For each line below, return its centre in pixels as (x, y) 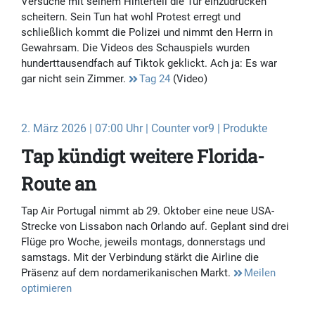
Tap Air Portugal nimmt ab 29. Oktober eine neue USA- (148, 211)
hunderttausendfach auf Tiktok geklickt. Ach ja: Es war (149, 64)
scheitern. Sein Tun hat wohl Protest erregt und (131, 17)
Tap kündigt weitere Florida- (143, 156)
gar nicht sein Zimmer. (75, 79)
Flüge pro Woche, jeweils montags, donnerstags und (143, 242)
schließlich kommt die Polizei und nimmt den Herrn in (147, 33)
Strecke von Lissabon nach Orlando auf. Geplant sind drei (155, 227)
